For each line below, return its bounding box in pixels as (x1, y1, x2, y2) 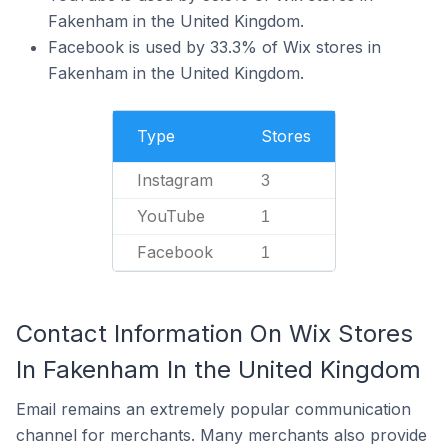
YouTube (137, 206, 205, 226)
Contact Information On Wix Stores (16, 319, 413, 348)
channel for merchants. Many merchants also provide (16, 425, 427, 445)
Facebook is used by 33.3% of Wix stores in (48, 37, 381, 57)
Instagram (137, 170, 213, 190)
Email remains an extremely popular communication (16, 399, 411, 419)
